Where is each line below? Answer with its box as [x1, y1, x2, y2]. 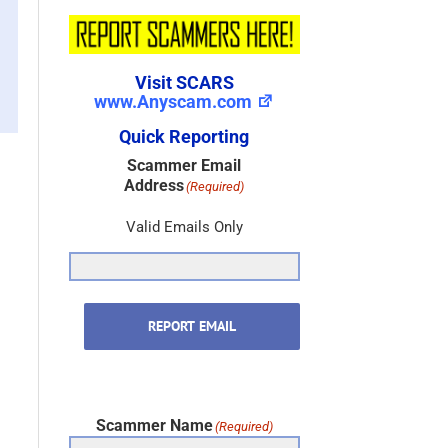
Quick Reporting [119, 126, 250, 148]
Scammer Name [95, 416, 213, 436]
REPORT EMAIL [147, 317, 236, 336]
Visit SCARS [134, 72, 234, 94]
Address [124, 176, 185, 196]
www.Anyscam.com [94, 91, 253, 113]
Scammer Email [127, 156, 242, 176]
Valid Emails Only [125, 218, 243, 237]
